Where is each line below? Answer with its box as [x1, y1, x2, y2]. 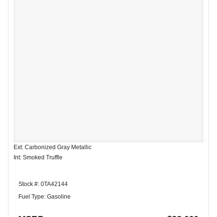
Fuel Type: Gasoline [18, 193, 71, 201]
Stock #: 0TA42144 [18, 181, 68, 188]
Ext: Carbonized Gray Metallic [14, 144, 92, 151]
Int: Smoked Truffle [14, 154, 62, 161]
